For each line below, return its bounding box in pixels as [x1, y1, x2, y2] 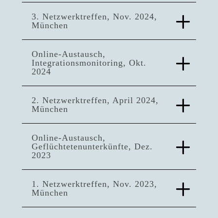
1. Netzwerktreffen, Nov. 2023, [31, 179, 157, 189]
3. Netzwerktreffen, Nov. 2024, [31, 12, 157, 22]
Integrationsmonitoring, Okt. [31, 58, 146, 68]
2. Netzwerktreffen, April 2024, [31, 95, 159, 106]
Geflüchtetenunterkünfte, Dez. [31, 142, 153, 152]
